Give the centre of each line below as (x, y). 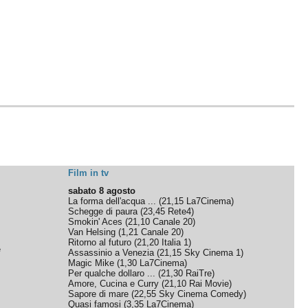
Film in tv (89, 173)
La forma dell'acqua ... (112, 201)
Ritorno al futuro (100, 242)
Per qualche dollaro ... (112, 273)
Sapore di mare (99, 294)
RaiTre (199, 273)
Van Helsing (92, 232)
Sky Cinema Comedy (201, 294)
